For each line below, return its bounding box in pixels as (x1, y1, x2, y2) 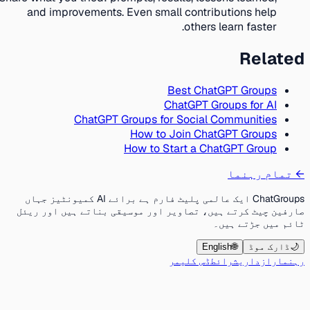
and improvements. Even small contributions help (33, 4, 282, 19)
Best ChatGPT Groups (173, 82, 282, 98)
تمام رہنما (233, 166, 298, 181)
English (208, 241, 237, 252)
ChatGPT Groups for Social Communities (80, 111, 282, 127)
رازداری (244, 254, 282, 267)
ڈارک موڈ (254, 241, 295, 252)
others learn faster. (190, 19, 282, 34)
